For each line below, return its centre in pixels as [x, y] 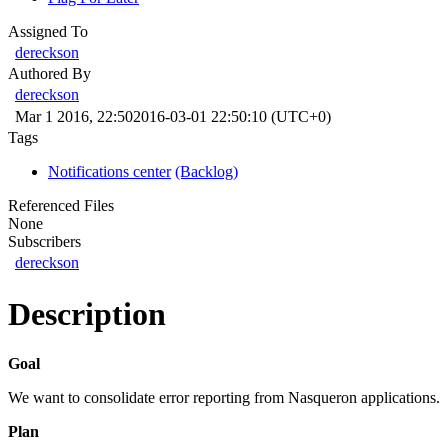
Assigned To [48, 31]
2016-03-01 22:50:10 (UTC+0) [232, 116]
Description [87, 314]
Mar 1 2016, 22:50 [74, 116]
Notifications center [109, 171]
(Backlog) [206, 171]
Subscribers [44, 241]
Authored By [49, 73]
